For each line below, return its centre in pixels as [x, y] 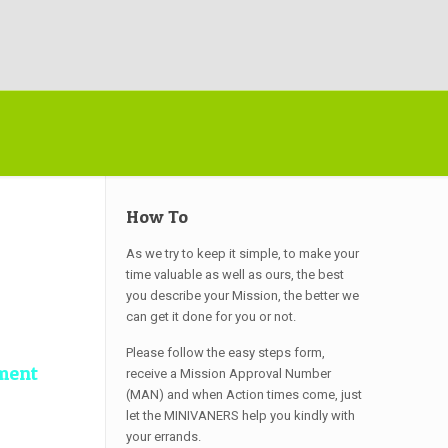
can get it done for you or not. [211, 316]
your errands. [164, 436]
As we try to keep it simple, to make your [243, 253]
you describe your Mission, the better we [243, 295]
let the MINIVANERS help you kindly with [241, 415]
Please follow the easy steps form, [226, 352]
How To [157, 216]
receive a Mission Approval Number [229, 373]
